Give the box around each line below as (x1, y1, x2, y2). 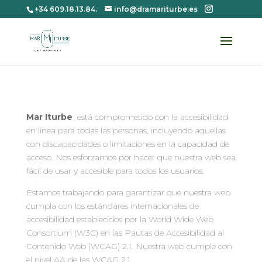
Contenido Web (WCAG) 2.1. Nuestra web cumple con (26, 241, 232, 251)
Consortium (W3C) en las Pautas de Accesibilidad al (26, 227, 224, 238)
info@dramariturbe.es (113, 5, 198, 13)
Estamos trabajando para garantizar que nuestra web (26, 187, 230, 198)
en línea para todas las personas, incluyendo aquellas (26, 125, 226, 136)
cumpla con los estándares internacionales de (26, 201, 199, 211)
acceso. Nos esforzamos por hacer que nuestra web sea (26, 152, 236, 163)
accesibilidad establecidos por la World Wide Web (26, 214, 213, 225)
